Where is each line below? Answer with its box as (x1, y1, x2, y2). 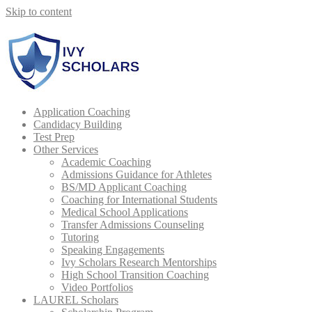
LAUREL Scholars (33, 294, 118, 306)
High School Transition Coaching (61, 269, 209, 281)
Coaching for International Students (61, 194, 217, 205)
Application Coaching (33, 106, 130, 118)
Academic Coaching (61, 156, 151, 168)
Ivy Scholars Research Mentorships (61, 256, 217, 268)
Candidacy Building (33, 118, 122, 130)
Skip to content (6, 6, 72, 17)
